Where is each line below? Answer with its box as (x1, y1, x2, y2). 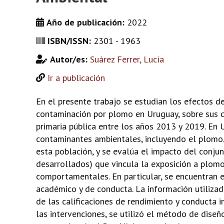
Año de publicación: (46, 16, 127, 28)
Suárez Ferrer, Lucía (90, 53, 164, 65)
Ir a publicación (47, 72, 105, 83)
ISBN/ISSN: (47, 35, 93, 46)
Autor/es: (50, 53, 90, 65)
